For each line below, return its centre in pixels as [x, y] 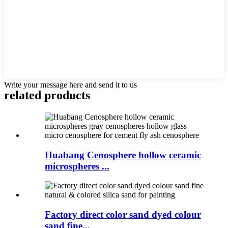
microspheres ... [77, 166]
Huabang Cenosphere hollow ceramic [123, 155]
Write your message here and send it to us [70, 85]
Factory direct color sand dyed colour [123, 215]
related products [47, 95]
